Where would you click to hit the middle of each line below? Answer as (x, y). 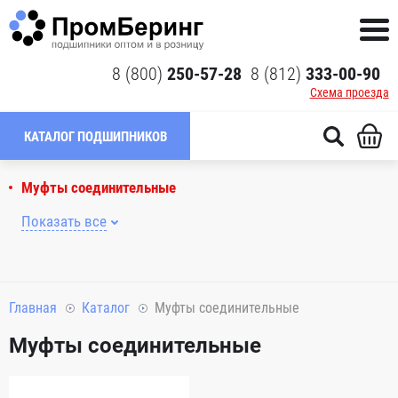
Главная (33, 308)
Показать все (64, 221)
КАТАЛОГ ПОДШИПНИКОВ (95, 137)
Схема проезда (349, 92)
